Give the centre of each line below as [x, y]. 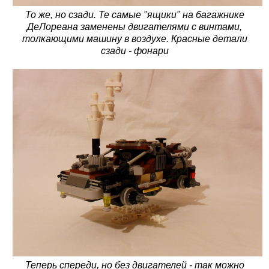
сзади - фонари [134, 50]
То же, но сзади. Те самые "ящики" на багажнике [134, 14]
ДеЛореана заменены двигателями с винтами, [134, 26]
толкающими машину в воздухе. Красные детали [134, 38]
